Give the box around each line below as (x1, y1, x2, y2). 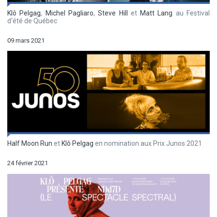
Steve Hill (98, 9, 128, 17)
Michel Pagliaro (45, 9, 93, 17)
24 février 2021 (7, 159, 48, 167)
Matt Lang (140, 9, 173, 17)
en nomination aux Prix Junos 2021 (93, 139, 202, 147)
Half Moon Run (7, 139, 52, 147)
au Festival (172, 9, 210, 17)
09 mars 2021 (7, 36, 45, 44)
